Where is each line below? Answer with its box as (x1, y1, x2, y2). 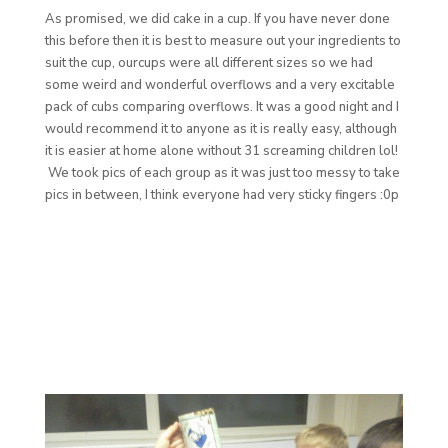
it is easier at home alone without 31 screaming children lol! (44, 141, 398, 160)
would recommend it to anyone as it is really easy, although (44, 119, 397, 138)
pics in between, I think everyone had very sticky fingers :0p (44, 185, 399, 204)
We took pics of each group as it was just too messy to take (44, 163, 400, 182)
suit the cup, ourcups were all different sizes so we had (44, 53, 373, 72)
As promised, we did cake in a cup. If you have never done (44, 9, 390, 28)
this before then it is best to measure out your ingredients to (44, 31, 401, 50)
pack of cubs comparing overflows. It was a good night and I (44, 97, 399, 116)
